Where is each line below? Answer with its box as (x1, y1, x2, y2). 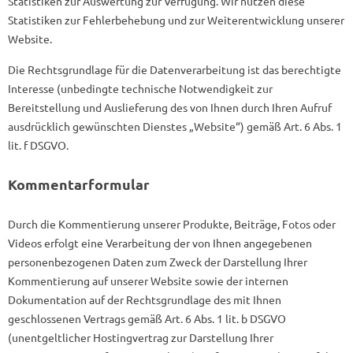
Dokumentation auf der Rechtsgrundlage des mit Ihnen (8, 292, 281, 307)
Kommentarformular (8, 175, 150, 193)
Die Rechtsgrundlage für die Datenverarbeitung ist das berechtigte (8, 62, 341, 76)
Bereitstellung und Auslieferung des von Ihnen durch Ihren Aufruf (8, 100, 332, 114)
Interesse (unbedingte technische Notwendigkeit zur (8, 81, 273, 95)
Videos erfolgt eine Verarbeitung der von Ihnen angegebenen (8, 236, 312, 250)
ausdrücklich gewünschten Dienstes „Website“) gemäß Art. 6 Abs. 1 (8, 119, 342, 133)
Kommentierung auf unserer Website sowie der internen (8, 273, 288, 288)
